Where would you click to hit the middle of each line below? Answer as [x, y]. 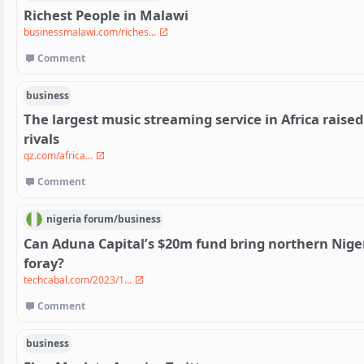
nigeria [63, 219]
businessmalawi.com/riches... [91, 32]
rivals [41, 138]
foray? [44, 262]
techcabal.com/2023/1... [79, 279]
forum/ [101, 219]
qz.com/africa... [59, 155]
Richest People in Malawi [106, 15]
